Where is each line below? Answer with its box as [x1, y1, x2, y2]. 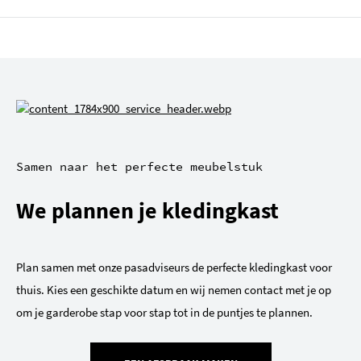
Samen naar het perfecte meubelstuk [16, 158, 263, 174]
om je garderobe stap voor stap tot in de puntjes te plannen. [16, 304, 313, 320]
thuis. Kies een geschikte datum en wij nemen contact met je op [16, 281, 331, 297]
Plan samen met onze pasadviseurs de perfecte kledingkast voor [16, 259, 332, 275]
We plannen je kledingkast [16, 195, 279, 225]
